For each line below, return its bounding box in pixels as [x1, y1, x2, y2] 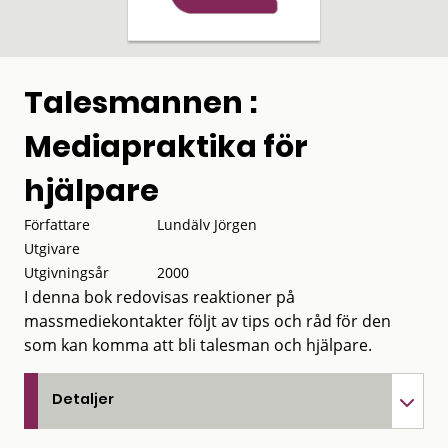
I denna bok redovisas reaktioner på [24, 285, 295, 308]
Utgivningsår [24, 262, 109, 282]
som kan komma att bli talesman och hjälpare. [24, 333, 372, 356]
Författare [24, 214, 90, 234]
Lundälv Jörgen [157, 214, 258, 234]
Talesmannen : [24, 81, 258, 124]
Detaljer [52, 388, 114, 409]
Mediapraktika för [24, 125, 308, 168]
